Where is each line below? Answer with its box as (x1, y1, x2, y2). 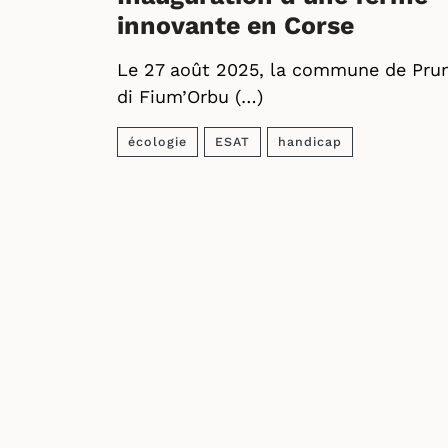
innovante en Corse (117, 11, 354, 40)
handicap (278, 134, 342, 149)
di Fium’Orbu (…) (117, 86, 263, 107)
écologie (128, 134, 187, 149)
